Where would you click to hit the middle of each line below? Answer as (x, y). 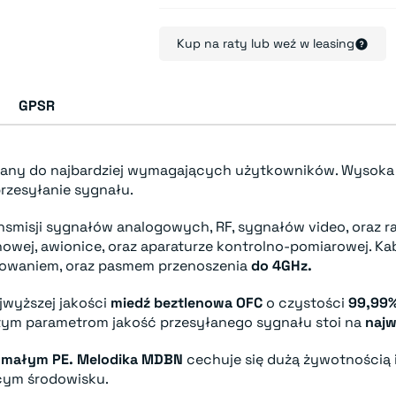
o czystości (305, 303)
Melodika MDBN (130, 359)
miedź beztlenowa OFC (187, 303)
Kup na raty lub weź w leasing (266, 43)
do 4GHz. (282, 266)
